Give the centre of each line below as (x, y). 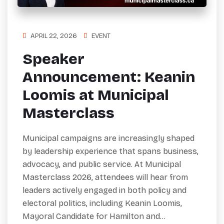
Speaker (53, 59)
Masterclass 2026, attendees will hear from (105, 177)
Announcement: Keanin (109, 77)
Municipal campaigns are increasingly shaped (108, 138)
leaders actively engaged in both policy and (104, 190)
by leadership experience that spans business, (110, 151)
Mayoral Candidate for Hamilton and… (94, 216)
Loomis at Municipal (96, 95)
